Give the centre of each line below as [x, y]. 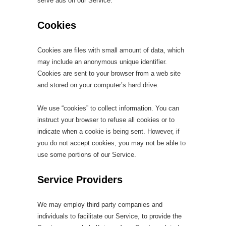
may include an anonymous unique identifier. [102, 62]
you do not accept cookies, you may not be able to [111, 143]
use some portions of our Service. [87, 155]
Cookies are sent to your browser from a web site [109, 73]
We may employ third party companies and [100, 205]
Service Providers [80, 180]
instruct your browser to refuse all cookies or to [106, 120]
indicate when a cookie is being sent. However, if [108, 131]
